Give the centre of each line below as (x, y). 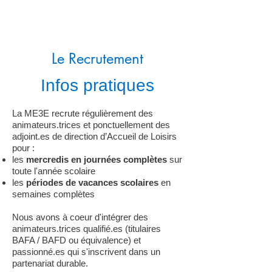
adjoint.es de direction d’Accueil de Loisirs (94, 136)
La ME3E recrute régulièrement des (83, 113)
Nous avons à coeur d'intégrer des (80, 217)
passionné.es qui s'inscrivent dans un (86, 252)
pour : (25, 148)
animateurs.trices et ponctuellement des (91, 125)
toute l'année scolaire (55, 171)
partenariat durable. (50, 263)
